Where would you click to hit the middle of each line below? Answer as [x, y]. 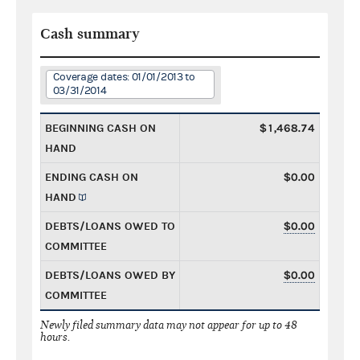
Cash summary [90, 34]
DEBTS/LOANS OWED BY [110, 275]
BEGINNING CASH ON [100, 128]
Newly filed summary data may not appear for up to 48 [169, 325]
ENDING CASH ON [92, 177]
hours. [55, 337]
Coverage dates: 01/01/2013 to [124, 77]
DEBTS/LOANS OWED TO [110, 226]
